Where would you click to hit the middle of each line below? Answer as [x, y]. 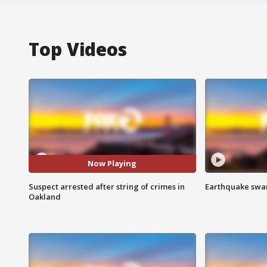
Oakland [45, 196]
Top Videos [78, 49]
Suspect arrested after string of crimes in [107, 186]
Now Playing [112, 164]
